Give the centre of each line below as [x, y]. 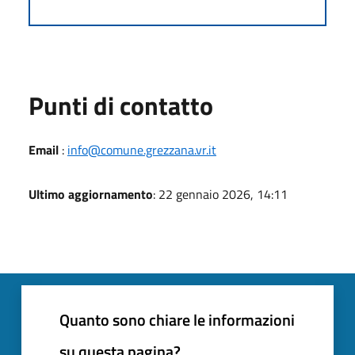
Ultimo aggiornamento [91, 194]
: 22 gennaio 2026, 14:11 [220, 194]
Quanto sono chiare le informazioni [177, 319]
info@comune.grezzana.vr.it [142, 149]
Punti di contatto [121, 105]
